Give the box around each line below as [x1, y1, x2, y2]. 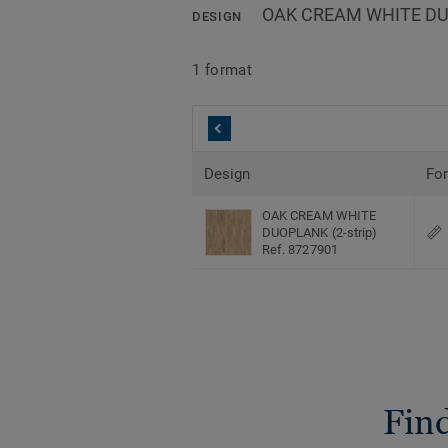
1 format [192, 60, 253, 79]
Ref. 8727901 [262, 242, 338, 258]
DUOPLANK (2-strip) [262, 225, 378, 241]
